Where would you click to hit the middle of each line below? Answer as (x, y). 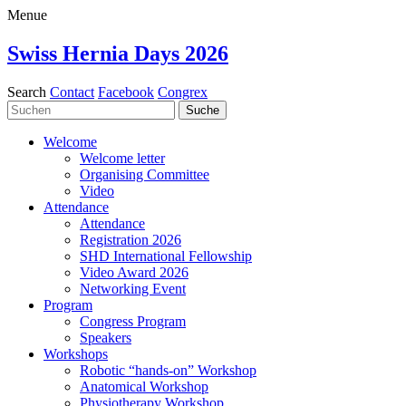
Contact (72, 92)
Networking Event (133, 288)
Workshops (76, 353)
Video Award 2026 (134, 272)
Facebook (126, 92)
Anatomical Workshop (144, 386)
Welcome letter (122, 158)
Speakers (106, 337)
